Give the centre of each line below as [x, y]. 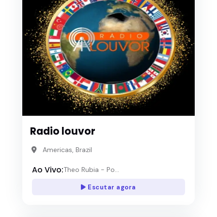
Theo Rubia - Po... [91, 170]
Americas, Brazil [67, 150]
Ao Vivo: [48, 170]
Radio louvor [63, 132]
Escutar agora [111, 187]
